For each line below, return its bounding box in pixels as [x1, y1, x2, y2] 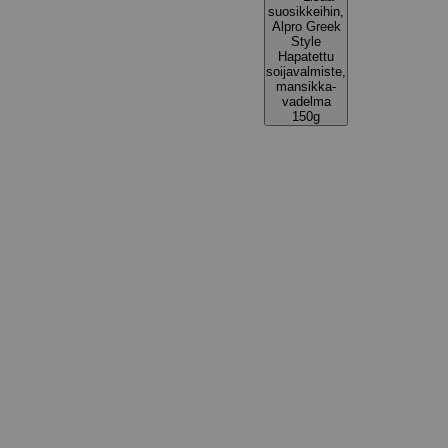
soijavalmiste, [266, 64, 346, 79]
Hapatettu [278, 49, 334, 64]
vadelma [281, 94, 331, 109]
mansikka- [276, 79, 336, 94]
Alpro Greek [271, 19, 341, 34]
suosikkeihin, [268, 4, 344, 19]
